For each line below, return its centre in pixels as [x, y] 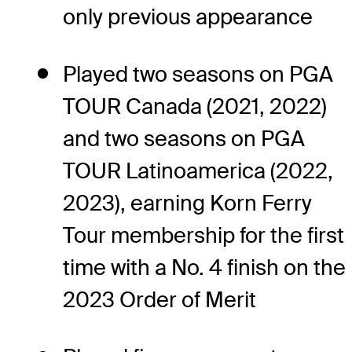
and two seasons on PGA [184, 139]
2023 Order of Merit [159, 300]
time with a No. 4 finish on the [204, 268]
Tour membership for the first [203, 236]
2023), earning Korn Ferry [187, 203]
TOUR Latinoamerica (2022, [198, 171]
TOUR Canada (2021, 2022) [195, 107]
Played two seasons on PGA [198, 75]
